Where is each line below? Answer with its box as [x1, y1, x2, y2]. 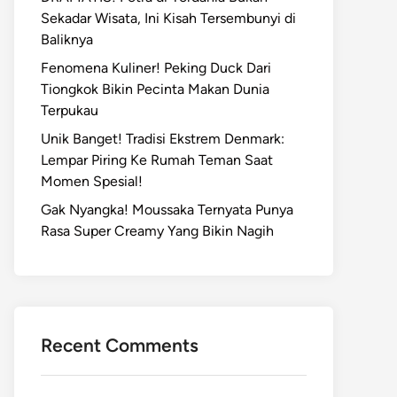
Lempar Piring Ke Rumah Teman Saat [41, 152, 273, 168]
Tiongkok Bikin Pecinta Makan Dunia [41, 81, 269, 97]
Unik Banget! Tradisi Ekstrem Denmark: [41, 130, 284, 147]
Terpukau [41, 102, 98, 119]
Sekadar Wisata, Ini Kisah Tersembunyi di [41, 10, 296, 27]
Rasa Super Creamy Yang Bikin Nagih [41, 222, 274, 239]
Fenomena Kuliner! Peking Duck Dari [41, 59, 271, 76]
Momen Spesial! [41, 173, 143, 190]
